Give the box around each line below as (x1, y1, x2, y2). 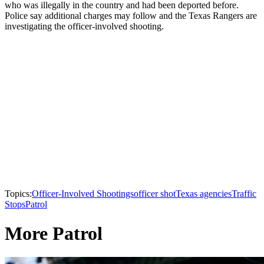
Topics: (5, 189, 32, 199)
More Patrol (5, 222, 103, 244)
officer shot (134, 189, 176, 199)
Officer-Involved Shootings (32, 189, 134, 199)
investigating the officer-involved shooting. (5, 21, 164, 32)
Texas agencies (176, 189, 232, 199)
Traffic (232, 189, 256, 199)
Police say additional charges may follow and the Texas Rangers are (5, 11, 257, 21)
